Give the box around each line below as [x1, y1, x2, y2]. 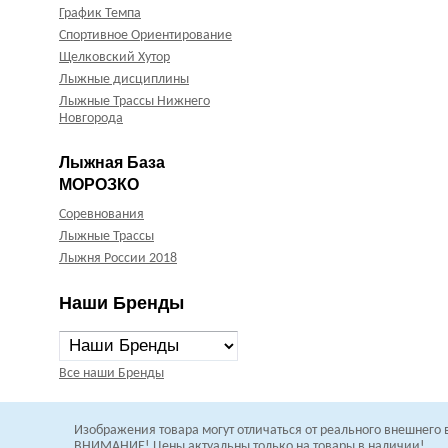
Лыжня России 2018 [59, 251, 177, 267]
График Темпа [59, 6, 141, 22]
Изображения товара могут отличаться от [73, 423, 317, 439]
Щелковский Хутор [59, 50, 170, 66]
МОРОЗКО [59, 176, 139, 194]
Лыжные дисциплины [59, 72, 189, 88]
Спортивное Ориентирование [59, 28, 232, 44]
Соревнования [59, 207, 144, 223]
